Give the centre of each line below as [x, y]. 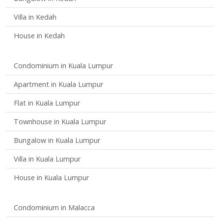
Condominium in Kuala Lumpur [63, 65]
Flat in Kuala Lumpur [47, 103]
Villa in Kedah [35, 17]
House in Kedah [39, 35]
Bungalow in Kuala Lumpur [57, 140]
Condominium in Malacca [54, 207]
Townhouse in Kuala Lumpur [60, 121]
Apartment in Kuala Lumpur [58, 84]
